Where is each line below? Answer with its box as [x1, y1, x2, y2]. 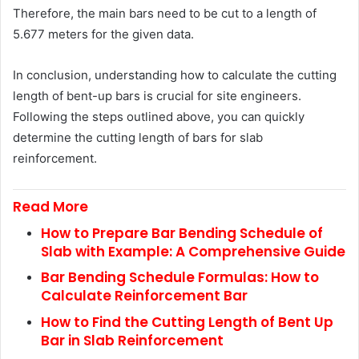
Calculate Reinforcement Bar [41, 286, 248, 305]
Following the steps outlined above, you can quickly [13, 109, 305, 124]
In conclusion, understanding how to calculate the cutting [13, 67, 337, 83]
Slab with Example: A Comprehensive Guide [41, 241, 345, 261]
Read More [13, 197, 88, 216]
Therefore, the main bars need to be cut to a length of [13, 6, 317, 21]
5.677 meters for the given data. [13, 26, 194, 42]
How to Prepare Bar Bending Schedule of [41, 223, 323, 243]
